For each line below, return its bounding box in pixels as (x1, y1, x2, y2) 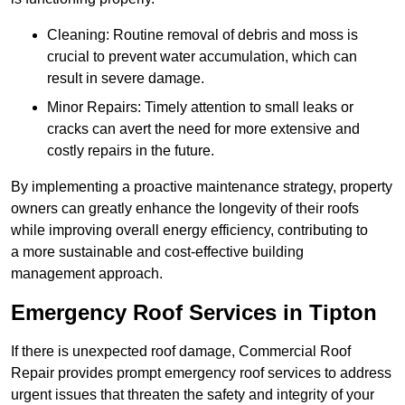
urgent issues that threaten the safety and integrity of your (11, 387, 374, 403)
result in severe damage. (47, 71, 204, 87)
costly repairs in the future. (47, 143, 214, 159)
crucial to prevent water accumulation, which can (47, 49, 357, 65)
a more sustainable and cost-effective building (11, 244, 304, 260)
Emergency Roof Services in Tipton (11, 300, 377, 325)
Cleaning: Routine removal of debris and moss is (47, 27, 358, 43)
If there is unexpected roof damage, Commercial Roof (11, 344, 351, 360)
